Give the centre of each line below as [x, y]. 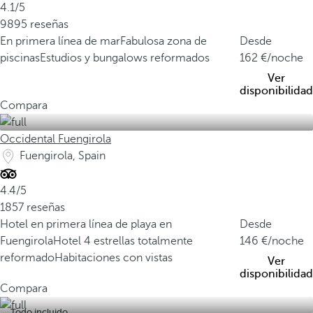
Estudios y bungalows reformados [125, 58]
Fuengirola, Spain [63, 156]
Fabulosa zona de [163, 41]
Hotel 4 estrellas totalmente [123, 241]
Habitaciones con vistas [114, 258]
